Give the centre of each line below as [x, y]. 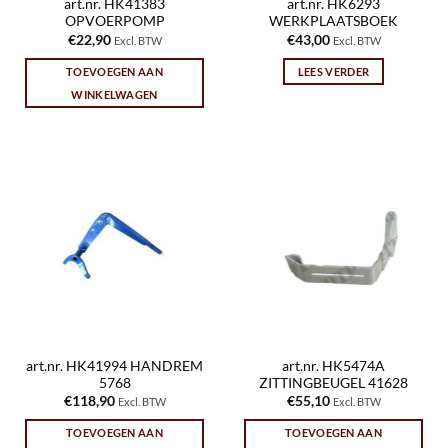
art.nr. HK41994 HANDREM [114, 365]
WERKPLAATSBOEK [333, 21]
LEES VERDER [333, 71]
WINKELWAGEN [114, 94]
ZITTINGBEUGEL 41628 [333, 382]
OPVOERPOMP [114, 21]
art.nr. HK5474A [333, 365]
